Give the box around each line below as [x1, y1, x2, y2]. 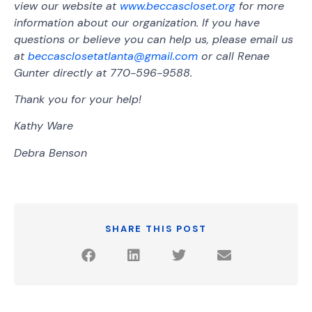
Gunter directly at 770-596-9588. [14, 65, 196, 80]
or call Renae [198, 48, 270, 63]
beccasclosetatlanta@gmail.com [28, 48, 198, 63]
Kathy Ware [14, 118, 73, 134]
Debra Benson [14, 145, 87, 160]
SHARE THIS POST [105, 222, 207, 235]
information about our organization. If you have [14, 15, 260, 30]
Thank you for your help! [14, 91, 141, 107]
